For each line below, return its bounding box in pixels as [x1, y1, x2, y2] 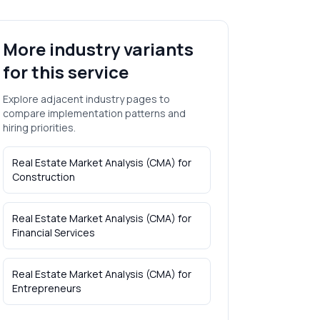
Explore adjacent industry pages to [2, 92, 170, 106]
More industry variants [2, 37, 194, 61]
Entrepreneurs [11, 281, 81, 295]
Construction [11, 170, 75, 184]
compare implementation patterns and [2, 106, 186, 120]
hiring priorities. [2, 121, 76, 134]
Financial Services [11, 226, 95, 239]
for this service [2, 60, 129, 84]
